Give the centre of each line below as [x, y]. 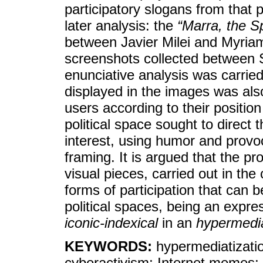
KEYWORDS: [110, 247]
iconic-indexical [111, 222]
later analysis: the [121, 25]
